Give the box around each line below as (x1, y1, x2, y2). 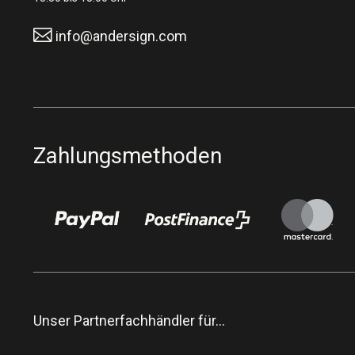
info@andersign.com (55, 28, 187, 44)
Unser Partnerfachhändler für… (33, 311, 225, 329)
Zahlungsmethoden (33, 143, 222, 169)
